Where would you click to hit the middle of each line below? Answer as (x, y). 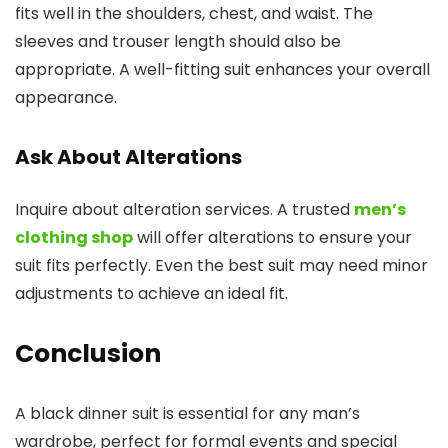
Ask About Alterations (128, 156)
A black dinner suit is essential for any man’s (187, 413)
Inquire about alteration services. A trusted (184, 209)
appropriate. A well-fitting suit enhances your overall (222, 69)
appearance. (66, 97)
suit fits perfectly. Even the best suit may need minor (221, 265)
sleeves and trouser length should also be (178, 41)
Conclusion (88, 353)
